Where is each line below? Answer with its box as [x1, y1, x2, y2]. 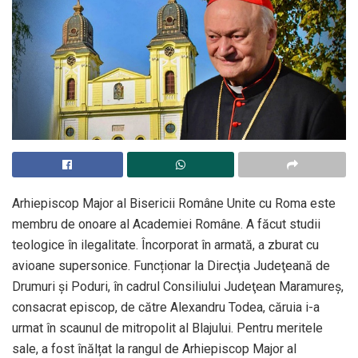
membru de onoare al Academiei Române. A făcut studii [12, 216, 320, 232]
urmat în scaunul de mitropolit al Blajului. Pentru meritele [12, 320, 323, 336]
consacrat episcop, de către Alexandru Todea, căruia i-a [12, 299, 320, 315]
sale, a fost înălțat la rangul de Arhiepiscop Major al [12, 340, 296, 356]
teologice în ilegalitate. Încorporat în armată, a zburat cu [12, 237, 319, 253]
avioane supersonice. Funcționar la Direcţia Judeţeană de [12, 257, 330, 273]
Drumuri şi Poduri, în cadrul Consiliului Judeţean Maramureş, [12, 278, 344, 294]
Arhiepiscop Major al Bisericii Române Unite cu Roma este [12, 195, 336, 211]
